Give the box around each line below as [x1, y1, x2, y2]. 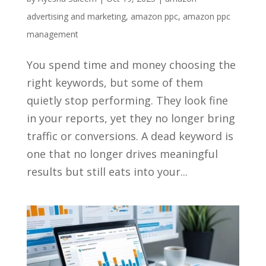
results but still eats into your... [26, 164, 188, 179]
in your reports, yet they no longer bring [26, 110, 235, 125]
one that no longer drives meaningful [26, 146, 218, 161]
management [26, 28, 78, 40]
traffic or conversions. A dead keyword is [26, 128, 233, 143]
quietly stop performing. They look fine [26, 93, 228, 107]
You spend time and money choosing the [26, 57, 236, 72]
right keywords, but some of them [26, 75, 203, 90]
